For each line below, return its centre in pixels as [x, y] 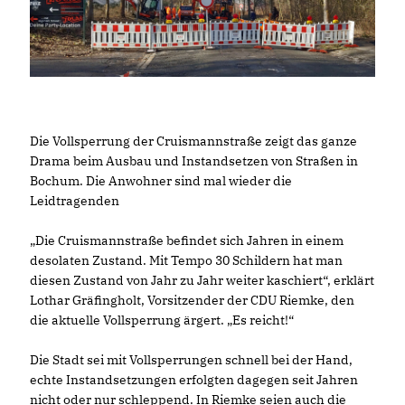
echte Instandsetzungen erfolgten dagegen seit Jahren [194, 379]
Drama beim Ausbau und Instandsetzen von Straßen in [194, 160]
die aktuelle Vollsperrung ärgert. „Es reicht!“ [162, 320]
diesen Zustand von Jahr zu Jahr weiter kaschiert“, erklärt [202, 280]
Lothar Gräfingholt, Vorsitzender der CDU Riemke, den [192, 300]
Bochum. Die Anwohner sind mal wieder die [161, 180]
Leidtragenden [75, 200]
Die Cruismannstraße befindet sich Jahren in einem [187, 240]
